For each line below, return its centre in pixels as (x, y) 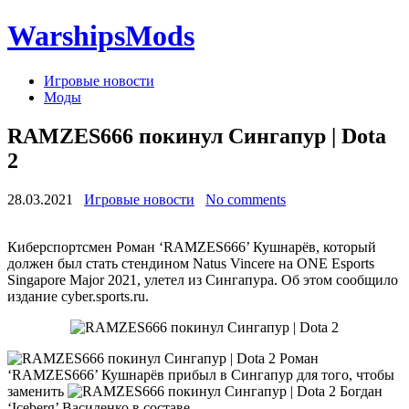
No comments (246, 199)
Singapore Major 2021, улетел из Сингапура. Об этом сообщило (203, 279)
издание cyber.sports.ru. (80, 296)
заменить (37, 391)
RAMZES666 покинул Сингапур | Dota (197, 136)
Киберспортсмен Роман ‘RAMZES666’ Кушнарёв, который (192, 246)
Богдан (359, 391)
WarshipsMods (101, 36)
